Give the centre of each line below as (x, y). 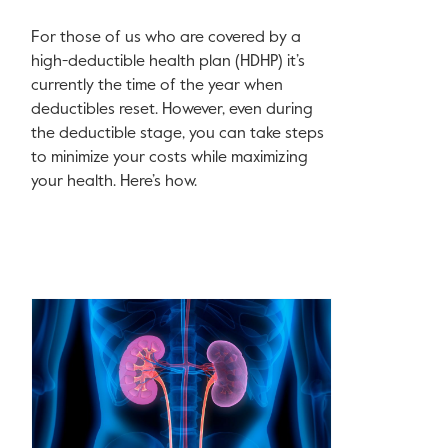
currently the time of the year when (157, 86)
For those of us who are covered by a (166, 38)
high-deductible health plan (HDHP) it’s (168, 62)
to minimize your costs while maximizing (170, 158)
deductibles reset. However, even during (172, 110)
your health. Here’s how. (114, 182)
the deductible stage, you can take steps (178, 134)
